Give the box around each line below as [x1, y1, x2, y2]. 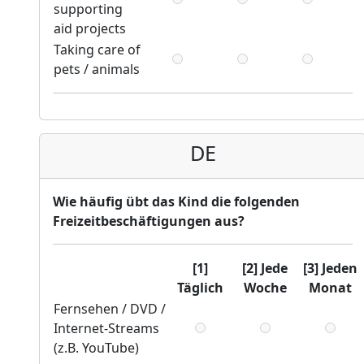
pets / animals [54, 60, 140, 79]
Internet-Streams [54, 319, 159, 338]
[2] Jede [242, 259, 288, 278]
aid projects [54, 19, 126, 38]
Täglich [176, 279, 223, 297]
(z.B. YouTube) [54, 339, 139, 357]
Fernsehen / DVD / [54, 300, 166, 318]
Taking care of [54, 41, 141, 59]
